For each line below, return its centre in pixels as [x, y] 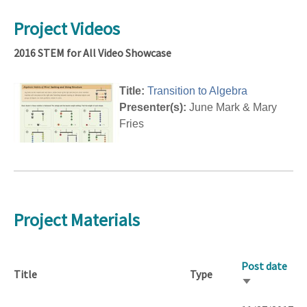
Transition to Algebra [197, 91]
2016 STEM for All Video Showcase [93, 53]
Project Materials [77, 219]
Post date [264, 266]
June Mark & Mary [232, 108]
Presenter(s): [153, 108]
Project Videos [67, 29]
